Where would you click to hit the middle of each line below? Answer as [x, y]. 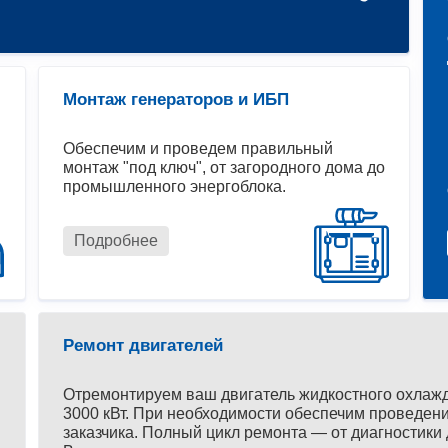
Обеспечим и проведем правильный [198, 149]
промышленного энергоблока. [174, 187]
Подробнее [116, 241]
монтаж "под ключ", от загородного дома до [224, 168]
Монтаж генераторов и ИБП [176, 100]
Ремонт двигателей [143, 346]
